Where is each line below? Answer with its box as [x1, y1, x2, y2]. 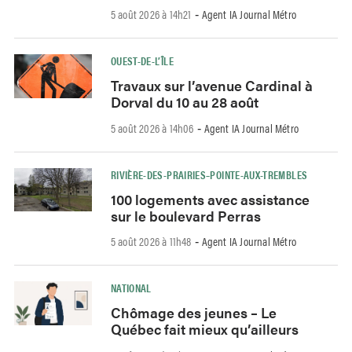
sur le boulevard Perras [110, 205, 261, 225]
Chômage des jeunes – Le [110, 302, 277, 323]
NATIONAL [110, 280, 152, 296]
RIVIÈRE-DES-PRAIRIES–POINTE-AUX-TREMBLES [110, 166, 308, 182]
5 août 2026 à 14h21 [110, 5, 192, 23]
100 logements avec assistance [110, 189, 310, 209]
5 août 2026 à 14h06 [110, 119, 194, 136]
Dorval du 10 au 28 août [110, 92, 258, 112]
